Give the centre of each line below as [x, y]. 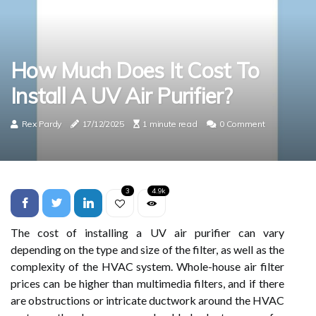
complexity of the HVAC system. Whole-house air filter [147, 266]
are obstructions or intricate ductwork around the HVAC [147, 300]
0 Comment [242, 124]
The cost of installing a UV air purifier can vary [147, 232]
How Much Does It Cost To [135, 71]
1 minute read [170, 124]
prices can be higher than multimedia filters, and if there [147, 283]
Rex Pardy [42, 124]
